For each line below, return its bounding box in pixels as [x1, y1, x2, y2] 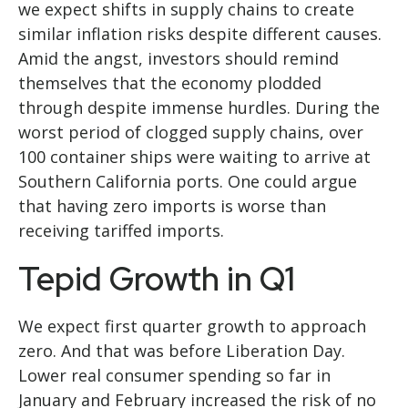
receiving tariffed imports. [18, 219, 224, 242]
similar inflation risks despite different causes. [18, 23, 382, 46]
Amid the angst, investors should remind [18, 47, 339, 70]
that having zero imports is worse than [18, 195, 326, 218]
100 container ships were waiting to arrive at [18, 146, 371, 168]
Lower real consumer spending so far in [18, 364, 331, 387]
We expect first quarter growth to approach [18, 315, 366, 338]
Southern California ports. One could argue [18, 170, 357, 193]
